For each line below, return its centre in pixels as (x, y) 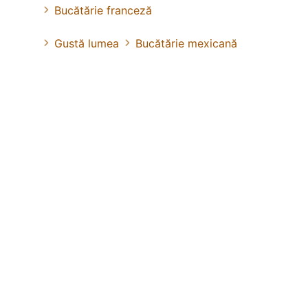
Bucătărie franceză (103, 11)
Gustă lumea (87, 44)
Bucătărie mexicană (186, 44)
